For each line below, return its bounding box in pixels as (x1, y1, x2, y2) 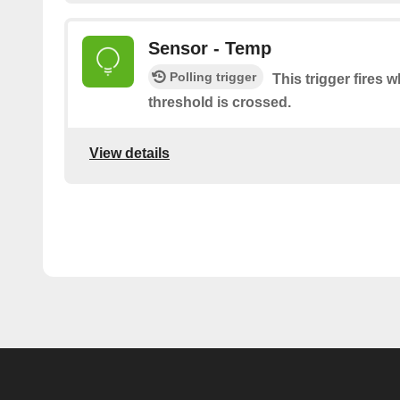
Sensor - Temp (148, 37, 271, 58)
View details (89, 146, 170, 162)
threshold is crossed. (148, 94, 291, 110)
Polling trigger (170, 69, 256, 84)
